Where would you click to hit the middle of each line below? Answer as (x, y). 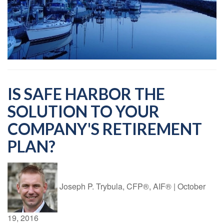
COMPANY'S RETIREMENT (105, 128)
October (191, 186)
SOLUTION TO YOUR (83, 111)
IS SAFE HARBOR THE (86, 93)
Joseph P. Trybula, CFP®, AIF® (116, 186)
